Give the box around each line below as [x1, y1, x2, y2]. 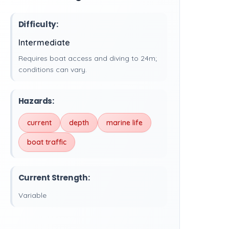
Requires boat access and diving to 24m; [18, 54, 157, 63]
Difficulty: [18, 19, 58, 30]
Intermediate [18, 37, 70, 48]
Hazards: [18, 96, 54, 106]
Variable [18, 191, 47, 200]
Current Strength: [18, 172, 90, 183]
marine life [106, 118, 143, 127]
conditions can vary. [18, 65, 87, 74]
